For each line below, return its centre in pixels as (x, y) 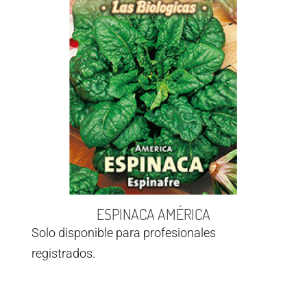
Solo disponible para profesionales (124, 233)
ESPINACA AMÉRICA (153, 214)
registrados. (63, 254)
